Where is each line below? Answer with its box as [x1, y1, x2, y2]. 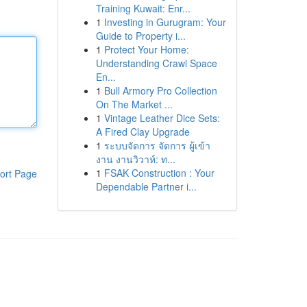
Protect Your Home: [103, 42, 189, 56]
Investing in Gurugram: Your [103, 15, 226, 29]
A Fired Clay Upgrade [95, 125, 190, 138]
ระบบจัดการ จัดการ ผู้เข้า [103, 138, 210, 152]
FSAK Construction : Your [103, 166, 214, 180]
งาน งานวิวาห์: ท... [95, 152, 175, 166]
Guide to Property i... [95, 29, 186, 42]
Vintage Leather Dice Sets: [103, 111, 220, 125]
